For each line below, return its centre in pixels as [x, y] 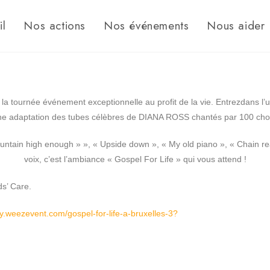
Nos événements [146, 26]
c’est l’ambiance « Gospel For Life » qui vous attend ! [145, 159]
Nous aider [236, 26]
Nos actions [55, 26]
